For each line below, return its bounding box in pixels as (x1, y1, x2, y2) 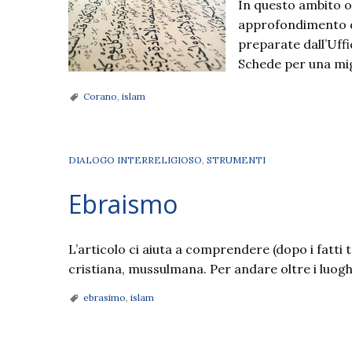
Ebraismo (68, 186, 178, 221)
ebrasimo (83, 291, 126, 303)
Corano (83, 90, 117, 102)
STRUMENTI (207, 153, 266, 166)
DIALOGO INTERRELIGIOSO (68, 153, 202, 166)
